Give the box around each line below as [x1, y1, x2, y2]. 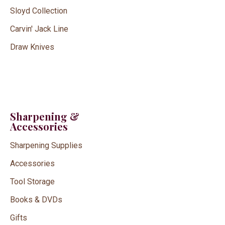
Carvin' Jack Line [10, 24, 68, 34]
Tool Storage [10, 176, 55, 186]
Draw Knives [10, 42, 54, 52]
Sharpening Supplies [10, 140, 82, 150]
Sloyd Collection [10, 6, 67, 16]
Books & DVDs [10, 194, 62, 204]
